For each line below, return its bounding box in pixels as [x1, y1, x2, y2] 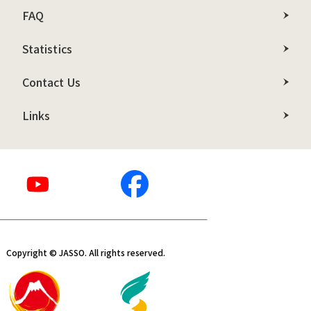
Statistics [22, 40, 72, 57]
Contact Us [22, 74, 81, 90]
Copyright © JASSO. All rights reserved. [6, 246, 165, 258]
